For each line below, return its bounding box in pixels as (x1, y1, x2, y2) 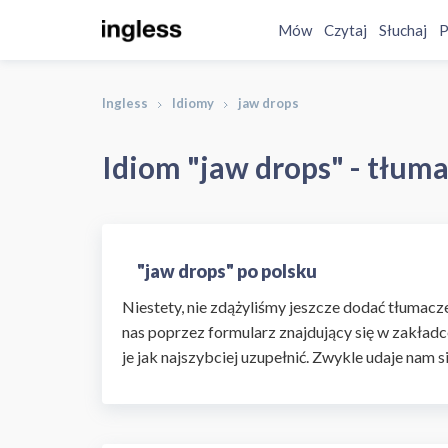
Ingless (102, 95, 148, 111)
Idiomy (172, 95, 214, 111)
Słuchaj (379, 21, 428, 39)
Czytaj (324, 21, 368, 39)
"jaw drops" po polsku (137, 260, 317, 282)
